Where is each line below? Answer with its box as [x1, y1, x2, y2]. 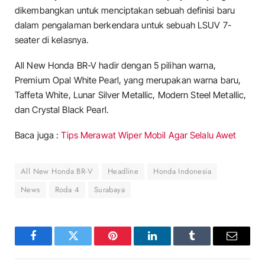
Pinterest [112, 239, 149, 250]
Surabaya [93, 184, 125, 196]
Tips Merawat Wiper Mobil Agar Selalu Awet [61, 130, 237, 141]
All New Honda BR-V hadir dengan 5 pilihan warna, [15, 59, 216, 71]
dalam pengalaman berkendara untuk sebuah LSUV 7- [15, 19, 231, 31]
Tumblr [191, 239, 222, 250]
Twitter [72, 239, 103, 250]
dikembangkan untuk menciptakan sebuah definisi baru [15, 4, 235, 16]
